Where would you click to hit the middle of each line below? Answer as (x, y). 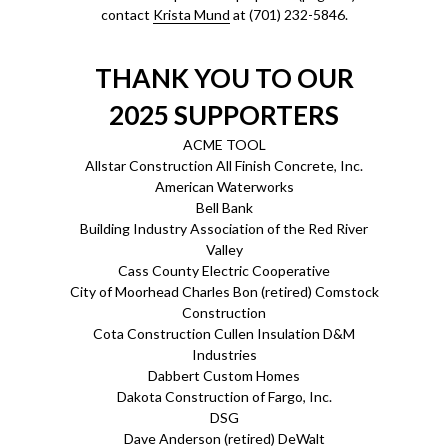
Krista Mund (191, 14)
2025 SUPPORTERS (224, 115)
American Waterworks (224, 186)
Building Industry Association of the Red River (224, 228)
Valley (224, 249)
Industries (224, 354)
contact (126, 14)
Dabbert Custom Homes (224, 375)
